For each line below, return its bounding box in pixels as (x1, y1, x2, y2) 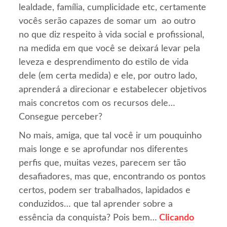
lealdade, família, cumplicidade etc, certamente (19, 3, 207, 12)
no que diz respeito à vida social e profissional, (19, 30, 205, 40)
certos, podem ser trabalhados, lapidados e (19, 185, 191, 195)
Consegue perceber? (19, 112, 103, 122)
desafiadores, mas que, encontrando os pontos (19, 172, 206, 181)
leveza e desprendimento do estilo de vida (19, 57, 189, 67)
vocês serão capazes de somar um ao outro (19, 16, 196, 26)
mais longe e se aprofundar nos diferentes (19, 144, 188, 154)
